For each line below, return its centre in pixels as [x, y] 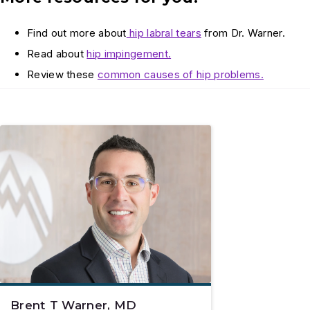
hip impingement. [129, 54]
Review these [62, 75]
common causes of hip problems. [180, 75]
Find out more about [77, 33]
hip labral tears [164, 33]
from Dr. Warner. [243, 33]
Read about [57, 54]
